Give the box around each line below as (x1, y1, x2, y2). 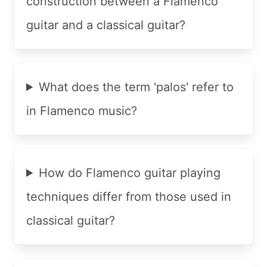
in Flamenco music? (26, 103, 137, 118)
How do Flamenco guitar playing (39, 165, 221, 180)
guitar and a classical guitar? (26, 17, 185, 32)
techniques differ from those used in (26, 189, 231, 204)
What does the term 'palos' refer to (39, 79, 234, 94)
